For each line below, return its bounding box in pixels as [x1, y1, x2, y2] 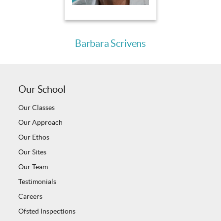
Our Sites [18, 148, 47, 156]
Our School [18, 84, 66, 95]
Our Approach [18, 118, 63, 127]
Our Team [18, 163, 48, 171]
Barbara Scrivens [75, 38, 146, 49]
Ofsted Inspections [18, 207, 76, 216]
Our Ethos [18, 133, 50, 142]
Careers [18, 192, 43, 201]
